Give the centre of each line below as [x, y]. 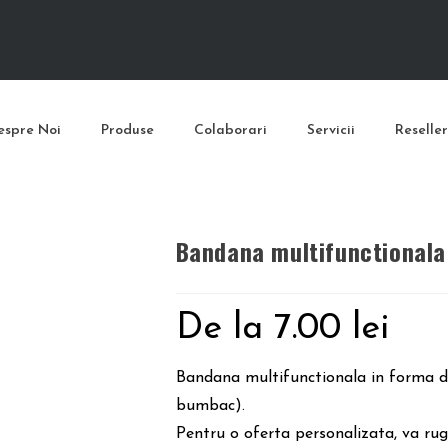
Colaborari [230, 130]
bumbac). [210, 406]
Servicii [330, 130]
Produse [127, 130]
